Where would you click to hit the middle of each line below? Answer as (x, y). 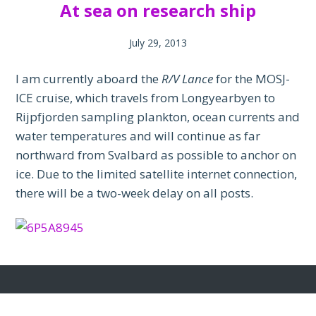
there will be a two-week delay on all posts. (135, 193)
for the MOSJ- (252, 79)
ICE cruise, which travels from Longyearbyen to (146, 98)
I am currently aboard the (89, 79)
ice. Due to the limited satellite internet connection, (157, 174)
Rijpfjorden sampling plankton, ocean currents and (158, 117)
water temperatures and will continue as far (138, 136)
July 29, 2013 (158, 43)
